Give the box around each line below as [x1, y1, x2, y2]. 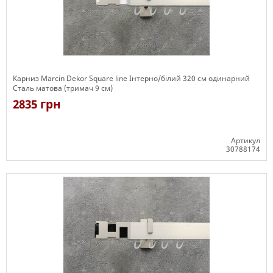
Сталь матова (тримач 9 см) [13, 83, 113, 93]
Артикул [231, 135, 260, 146]
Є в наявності [13, 161, 62, 172]
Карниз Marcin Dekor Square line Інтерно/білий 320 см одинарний [13, 73, 250, 83]
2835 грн [13, 96, 61, 112]
